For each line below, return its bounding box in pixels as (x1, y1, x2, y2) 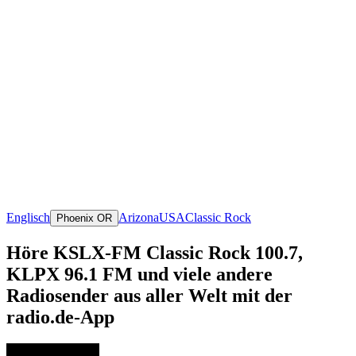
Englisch (6, 210, 50, 224)
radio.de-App (6, 306, 114, 327)
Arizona (118, 210, 159, 224)
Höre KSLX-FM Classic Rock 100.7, (6, 242, 303, 263)
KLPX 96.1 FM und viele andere (6, 263, 273, 284)
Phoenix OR (56, 211, 112, 224)
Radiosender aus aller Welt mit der (6, 284, 292, 306)
